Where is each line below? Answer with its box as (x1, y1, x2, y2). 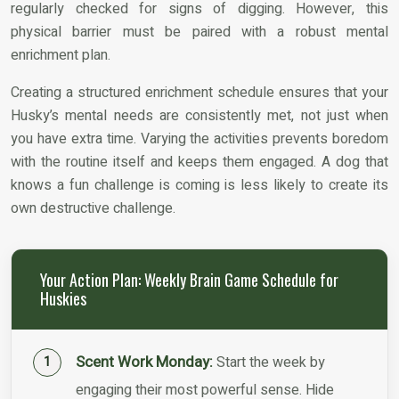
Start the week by (213, 351, 325, 373)
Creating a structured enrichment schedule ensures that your (11, 81, 388, 103)
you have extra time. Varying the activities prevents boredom (11, 127, 388, 150)
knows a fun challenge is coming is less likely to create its (11, 174, 388, 196)
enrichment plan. (11, 44, 110, 66)
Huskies (40, 286, 86, 310)
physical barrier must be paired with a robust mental (11, 20, 388, 43)
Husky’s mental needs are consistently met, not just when (11, 104, 388, 126)
